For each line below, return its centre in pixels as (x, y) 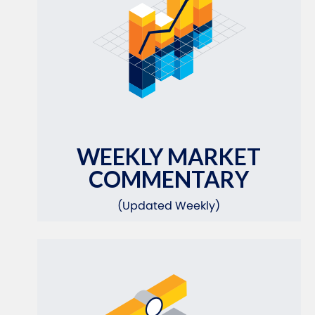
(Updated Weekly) (169, 205)
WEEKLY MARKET (169, 156)
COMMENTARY (169, 179)
